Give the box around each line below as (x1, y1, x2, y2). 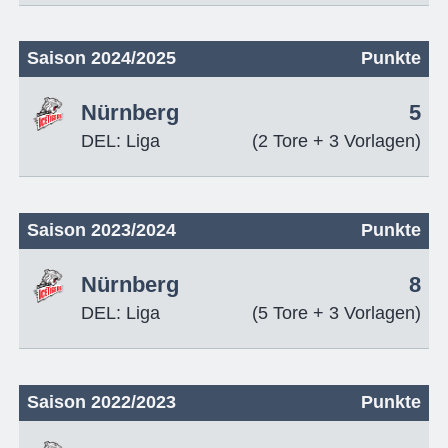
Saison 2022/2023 (26, 392, 176, 413)
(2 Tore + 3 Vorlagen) (252, 131, 422, 152)
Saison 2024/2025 (26, 48, 176, 69)
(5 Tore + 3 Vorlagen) (252, 303, 422, 324)
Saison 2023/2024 (26, 220, 176, 241)
